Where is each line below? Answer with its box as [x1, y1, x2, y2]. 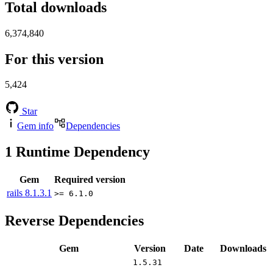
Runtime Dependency [12, 144, 150, 160]
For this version [5, 51, 104, 67]
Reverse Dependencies [5, 213, 144, 229]
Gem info [17, 121, 54, 132]
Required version [54, 174, 126, 185]
